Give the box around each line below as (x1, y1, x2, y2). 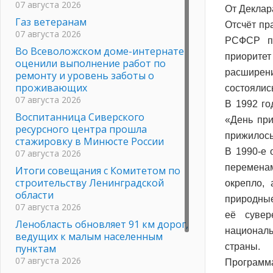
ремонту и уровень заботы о (15, 68, 154, 82)
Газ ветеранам (15, 15, 87, 29)
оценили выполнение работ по (15, 56, 166, 70)
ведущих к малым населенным (15, 229, 163, 243)
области (15, 188, 54, 202)
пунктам (15, 241, 56, 255)
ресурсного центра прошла (15, 122, 147, 136)
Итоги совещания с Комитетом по (15, 163, 180, 177)
